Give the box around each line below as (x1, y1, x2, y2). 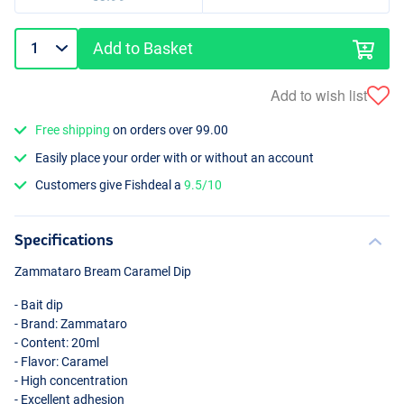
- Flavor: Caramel (14, 353, 108, 369)
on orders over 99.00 (110, 123, 229, 138)
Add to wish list (271, 84, 367, 106)
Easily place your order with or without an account (35, 150, 315, 165)
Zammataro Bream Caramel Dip (14, 263, 191, 279)
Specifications (14, 230, 114, 248)
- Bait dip (14, 297, 63, 312)
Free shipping (35, 123, 111, 138)
